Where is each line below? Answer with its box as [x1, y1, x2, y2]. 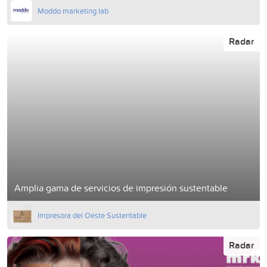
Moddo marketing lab [38, 5, 108, 17]
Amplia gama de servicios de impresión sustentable [14, 181, 228, 194]
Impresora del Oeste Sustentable [38, 209, 147, 221]
